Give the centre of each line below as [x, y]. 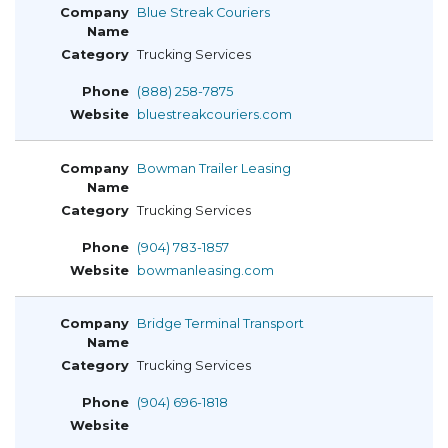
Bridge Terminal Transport [220, 324]
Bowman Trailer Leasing [214, 168]
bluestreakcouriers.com [214, 114]
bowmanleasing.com [205, 270]
